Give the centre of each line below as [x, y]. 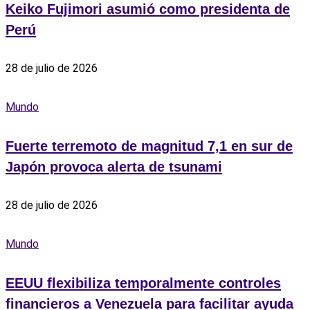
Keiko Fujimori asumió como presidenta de [148, 9]
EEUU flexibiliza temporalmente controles [143, 283]
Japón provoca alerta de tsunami [114, 167]
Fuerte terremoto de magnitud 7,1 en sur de [149, 146]
